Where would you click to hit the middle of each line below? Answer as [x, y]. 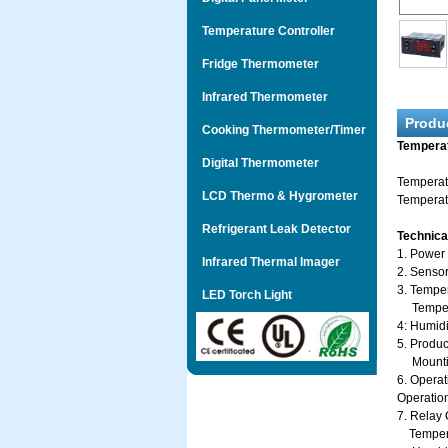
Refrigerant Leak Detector [269, 229]
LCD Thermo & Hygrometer [272, 196]
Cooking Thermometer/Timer [276, 130]
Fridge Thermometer [253, 64]
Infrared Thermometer [257, 97]
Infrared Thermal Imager [263, 262]
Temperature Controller [261, 31]
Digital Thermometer [253, 163]
